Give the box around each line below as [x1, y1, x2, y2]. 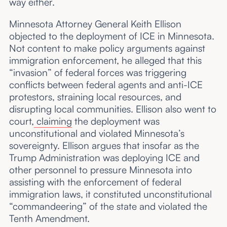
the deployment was [71, 115, 160, 128]
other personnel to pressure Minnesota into [9, 164, 192, 176]
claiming [33, 115, 72, 128]
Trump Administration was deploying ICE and [9, 152, 200, 164]
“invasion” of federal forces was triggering [9, 66, 186, 79]
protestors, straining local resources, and [9, 91, 181, 103]
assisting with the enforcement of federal [9, 176, 181, 188]
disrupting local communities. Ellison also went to [9, 103, 216, 116]
